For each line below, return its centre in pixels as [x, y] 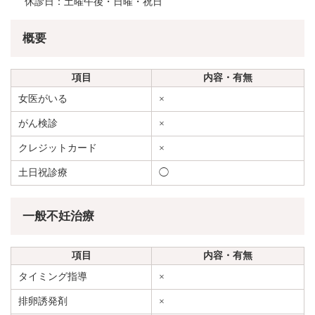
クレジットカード [57, 148]
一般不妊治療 [58, 216]
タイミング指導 [52, 276]
